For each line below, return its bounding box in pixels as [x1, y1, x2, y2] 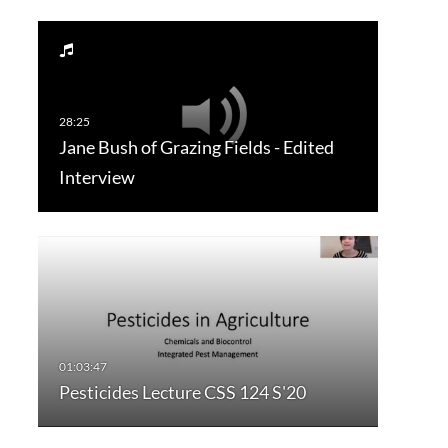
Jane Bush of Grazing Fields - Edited [58, 136, 334, 159]
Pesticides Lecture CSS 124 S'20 [58, 381, 306, 404]
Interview [58, 166, 135, 189]
